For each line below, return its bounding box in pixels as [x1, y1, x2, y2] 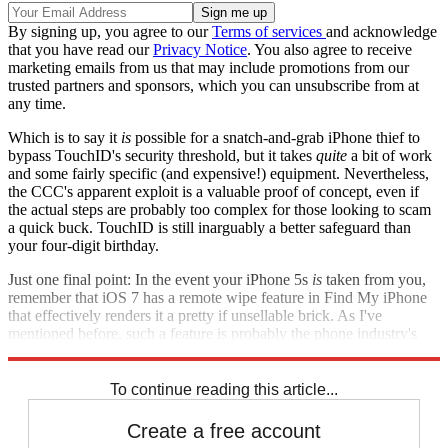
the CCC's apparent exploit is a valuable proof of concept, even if [8, 183, 419, 201]
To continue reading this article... [110, 381, 338, 399]
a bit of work [347, 147, 432, 165]
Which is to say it [8, 129, 121, 147]
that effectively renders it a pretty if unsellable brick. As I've [8, 307, 382, 325]
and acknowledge [326, 23, 437, 41]
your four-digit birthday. [8, 237, 159, 255]
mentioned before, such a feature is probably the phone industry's [8, 325, 417, 343]
